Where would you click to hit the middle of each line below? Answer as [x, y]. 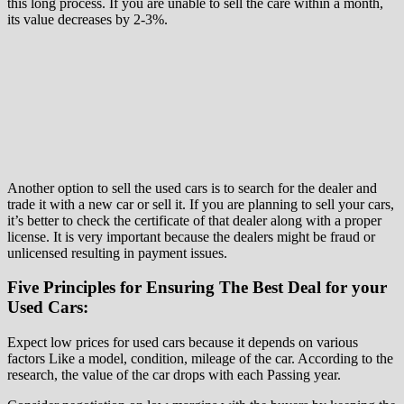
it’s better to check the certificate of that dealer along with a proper [194, 220]
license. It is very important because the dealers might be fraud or [191, 236]
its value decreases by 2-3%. [87, 19]
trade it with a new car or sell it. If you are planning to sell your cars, [201, 204]
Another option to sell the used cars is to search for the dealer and [192, 188]
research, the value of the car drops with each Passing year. [174, 375]
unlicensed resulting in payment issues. [117, 252]
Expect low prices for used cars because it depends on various [183, 343]
